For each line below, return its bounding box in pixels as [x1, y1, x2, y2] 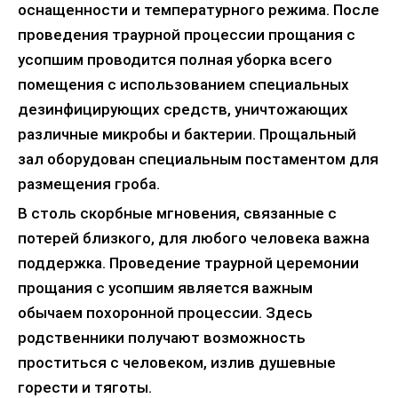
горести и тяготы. [18, 378, 152, 396]
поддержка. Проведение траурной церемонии [18, 253, 359, 272]
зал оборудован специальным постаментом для [18, 149, 378, 168]
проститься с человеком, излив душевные [18, 353, 336, 371]
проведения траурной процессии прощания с [18, 25, 355, 44]
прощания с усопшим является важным [18, 278, 313, 297]
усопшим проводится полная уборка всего [18, 50, 332, 68]
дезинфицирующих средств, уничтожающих [18, 99, 348, 118]
